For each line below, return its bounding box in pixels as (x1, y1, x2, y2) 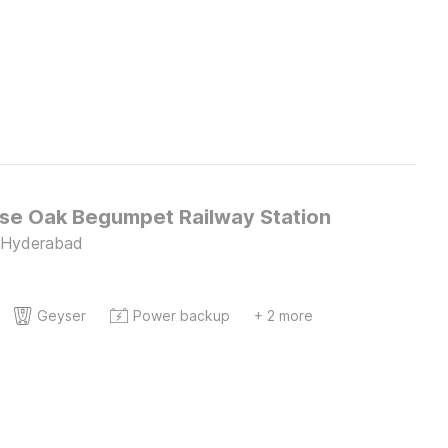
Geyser (36, 307, 86, 324)
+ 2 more (253, 307, 313, 324)
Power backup (132, 307, 230, 324)
